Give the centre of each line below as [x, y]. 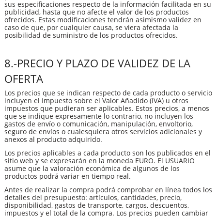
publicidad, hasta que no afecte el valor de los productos [97, 12]
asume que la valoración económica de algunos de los [92, 168]
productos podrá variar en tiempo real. [68, 176]
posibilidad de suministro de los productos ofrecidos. [91, 35]
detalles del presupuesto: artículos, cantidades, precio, [93, 197]
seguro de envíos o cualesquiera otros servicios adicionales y [103, 131]
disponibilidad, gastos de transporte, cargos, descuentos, [97, 205]
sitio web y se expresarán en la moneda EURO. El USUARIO [100, 160]
